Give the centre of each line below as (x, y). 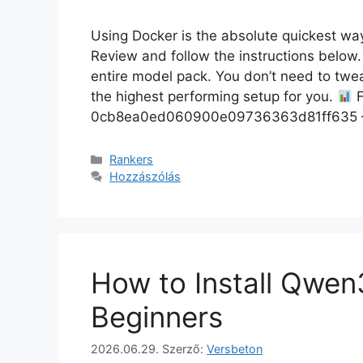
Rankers (132, 160)
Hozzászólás (145, 177)
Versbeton (235, 348)
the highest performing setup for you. (214, 97)
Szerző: (184, 348)
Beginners (157, 317)
